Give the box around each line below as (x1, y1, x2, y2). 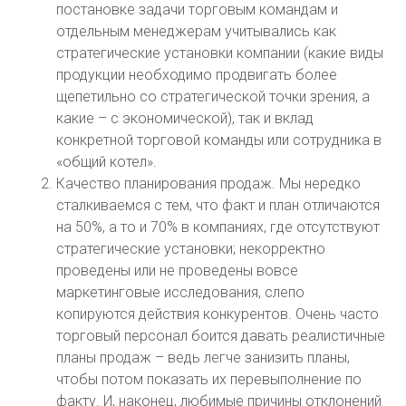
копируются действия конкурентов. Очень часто (56, 305, 380, 323)
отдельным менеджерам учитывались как (56, 23, 337, 40)
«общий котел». (56, 153, 158, 170)
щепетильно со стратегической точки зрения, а (56, 88, 371, 105)
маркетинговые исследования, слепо (56, 284, 305, 301)
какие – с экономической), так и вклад (56, 110, 314, 127)
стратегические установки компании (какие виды (56, 44, 384, 62)
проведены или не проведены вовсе (56, 262, 299, 279)
